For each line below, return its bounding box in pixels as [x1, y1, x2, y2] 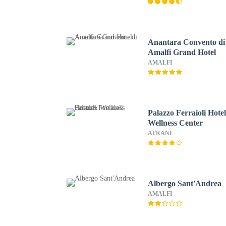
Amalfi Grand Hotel [148, 48, 216, 56]
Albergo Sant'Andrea [148, 179, 222, 188]
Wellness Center [148, 119, 203, 127]
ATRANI [148, 130, 173, 137]
